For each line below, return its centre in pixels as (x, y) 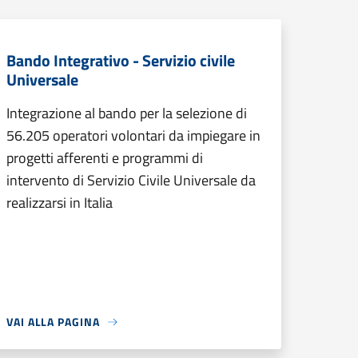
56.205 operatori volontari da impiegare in (133, 135)
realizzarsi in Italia (60, 203)
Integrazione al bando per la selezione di (127, 113)
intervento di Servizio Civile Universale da (131, 180)
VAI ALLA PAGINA (53, 322)
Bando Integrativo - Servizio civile (121, 60)
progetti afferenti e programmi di (105, 158)
